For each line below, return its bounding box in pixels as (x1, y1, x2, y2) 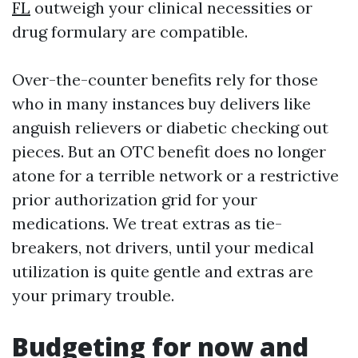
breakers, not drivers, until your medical (12, 237, 314, 257)
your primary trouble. (12, 285, 174, 305)
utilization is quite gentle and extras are (12, 261, 313, 281)
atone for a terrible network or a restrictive (12, 165, 339, 185)
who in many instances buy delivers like (12, 93, 311, 113)
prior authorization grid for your (12, 189, 257, 209)
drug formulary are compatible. (12, 22, 248, 42)
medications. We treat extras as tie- (12, 213, 282, 233)
